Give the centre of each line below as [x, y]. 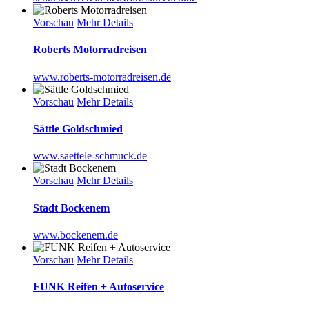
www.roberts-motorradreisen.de [102, 77]
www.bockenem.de [76, 235]
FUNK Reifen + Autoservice [99, 287]
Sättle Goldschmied [78, 128]
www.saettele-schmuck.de [90, 156]
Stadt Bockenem [71, 208]
